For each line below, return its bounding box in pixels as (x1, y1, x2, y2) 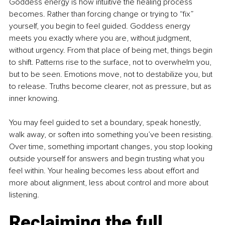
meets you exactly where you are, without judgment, (9, 33, 193, 44)
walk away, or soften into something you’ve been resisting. (9, 130, 215, 140)
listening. (9, 190, 39, 200)
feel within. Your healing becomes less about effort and (9, 166, 201, 176)
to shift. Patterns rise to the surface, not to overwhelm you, (9, 57, 213, 68)
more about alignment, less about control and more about (9, 178, 210, 188)
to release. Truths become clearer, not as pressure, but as (9, 81, 213, 92)
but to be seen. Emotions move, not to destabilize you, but (9, 69, 214, 80)
